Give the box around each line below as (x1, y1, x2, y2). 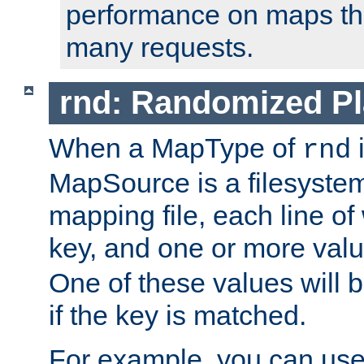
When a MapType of (49, 132, 302, 163)
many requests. (66, 32, 253, 63)
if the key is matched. (49, 299, 306, 331)
